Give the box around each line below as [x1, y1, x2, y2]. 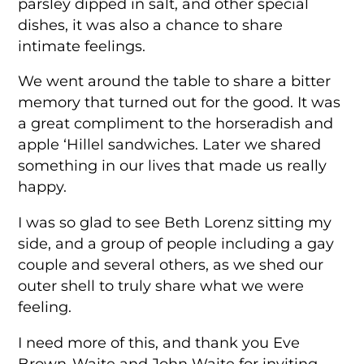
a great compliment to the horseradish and [18, 115, 334, 132]
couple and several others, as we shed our [18, 256, 324, 273]
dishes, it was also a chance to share [18, 15, 284, 33]
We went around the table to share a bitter [18, 72, 331, 90]
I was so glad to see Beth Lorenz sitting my [18, 214, 332, 231]
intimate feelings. [18, 37, 146, 54]
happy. [18, 178, 67, 196]
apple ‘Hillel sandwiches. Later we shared [18, 136, 322, 154]
